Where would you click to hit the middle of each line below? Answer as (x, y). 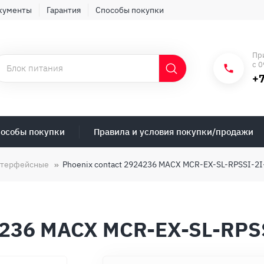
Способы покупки (130, 10)
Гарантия (64, 10)
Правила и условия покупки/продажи (174, 131)
